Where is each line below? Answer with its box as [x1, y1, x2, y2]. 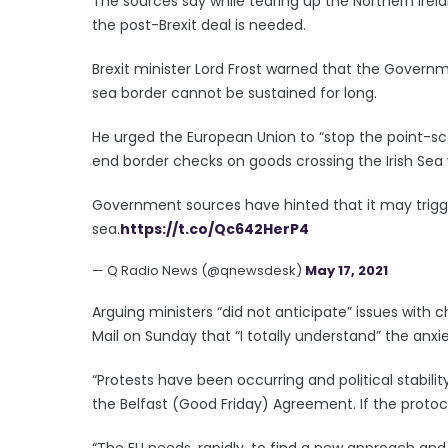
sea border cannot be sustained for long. [92, 82, 377, 103]
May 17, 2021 [305, 260, 388, 280]
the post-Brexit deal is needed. [92, 14, 306, 35]
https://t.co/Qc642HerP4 [120, 218, 309, 239]
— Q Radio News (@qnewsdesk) [92, 260, 305, 280]
